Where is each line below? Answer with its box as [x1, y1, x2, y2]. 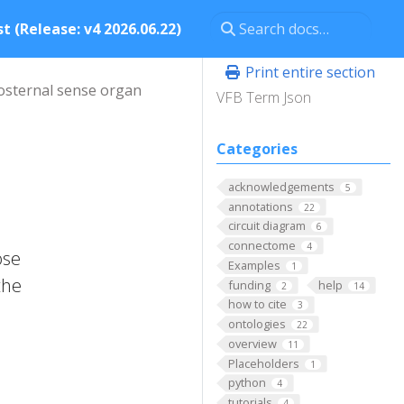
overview [227, 335, 277, 352]
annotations [227, 197, 293, 215]
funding [227, 276, 271, 293]
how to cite [227, 296, 287, 313]
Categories [216, 139, 298, 159]
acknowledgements [227, 179, 335, 195]
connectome [227, 237, 296, 254]
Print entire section [242, 62, 375, 82]
